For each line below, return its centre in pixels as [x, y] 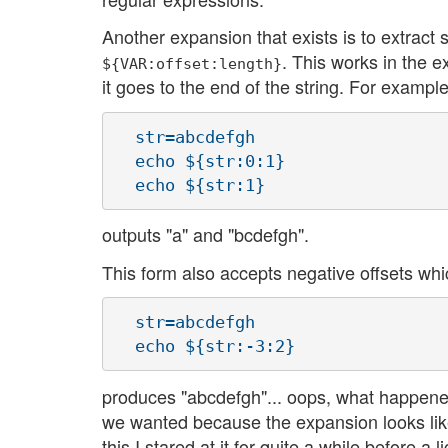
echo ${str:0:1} [200, 160]
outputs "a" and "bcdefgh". [205, 234]
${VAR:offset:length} [192, 64]
